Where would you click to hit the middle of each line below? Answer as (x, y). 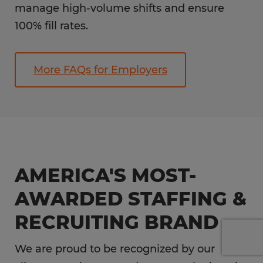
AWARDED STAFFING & (131, 199)
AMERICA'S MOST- (105, 175)
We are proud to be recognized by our (115, 249)
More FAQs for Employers (100, 70)
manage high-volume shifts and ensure (119, 8)
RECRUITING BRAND (117, 222)
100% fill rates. (51, 26)
